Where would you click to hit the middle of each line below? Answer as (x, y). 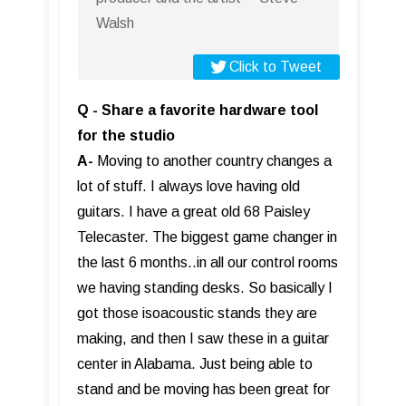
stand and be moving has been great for (203, 389)
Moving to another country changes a (213, 160)
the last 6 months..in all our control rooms (208, 262)
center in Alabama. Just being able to (195, 363)
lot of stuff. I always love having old (188, 186)
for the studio (126, 135)
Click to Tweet (275, 66)
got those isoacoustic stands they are (197, 313)
